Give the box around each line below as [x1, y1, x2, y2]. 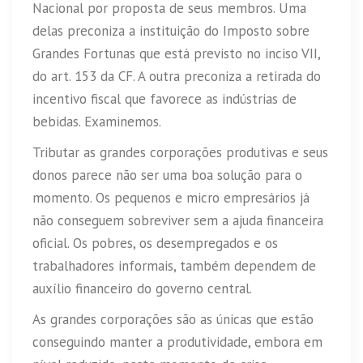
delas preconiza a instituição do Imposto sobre [32, 22, 310, 41]
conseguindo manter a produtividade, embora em [32, 333, 322, 352]
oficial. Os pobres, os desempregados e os [32, 234, 278, 253]
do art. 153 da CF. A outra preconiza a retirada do [32, 67, 321, 86]
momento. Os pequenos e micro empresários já [32, 189, 310, 207]
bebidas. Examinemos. [32, 113, 161, 131]
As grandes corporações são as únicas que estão [32, 310, 314, 329]
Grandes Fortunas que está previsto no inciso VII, [32, 45, 320, 63]
